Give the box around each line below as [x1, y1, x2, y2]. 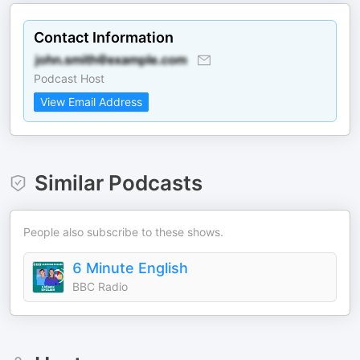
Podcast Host [34, 72, 104, 85]
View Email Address [40, 95, 142, 108]
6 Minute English [72, 260, 188, 276]
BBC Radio [72, 280, 128, 293]
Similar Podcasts [34, 170, 202, 195]
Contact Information [34, 29, 174, 46]
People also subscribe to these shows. [23, 225, 223, 239]
